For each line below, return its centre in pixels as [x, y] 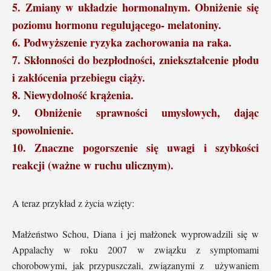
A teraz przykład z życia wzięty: [73, 203]
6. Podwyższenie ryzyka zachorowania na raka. [122, 43]
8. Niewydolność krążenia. [73, 95]
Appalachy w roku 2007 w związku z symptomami [135, 250]
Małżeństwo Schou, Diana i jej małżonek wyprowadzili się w [135, 234]
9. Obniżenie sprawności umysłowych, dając [135, 113]
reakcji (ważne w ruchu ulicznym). [93, 165]
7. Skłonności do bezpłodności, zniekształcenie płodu [135, 60]
